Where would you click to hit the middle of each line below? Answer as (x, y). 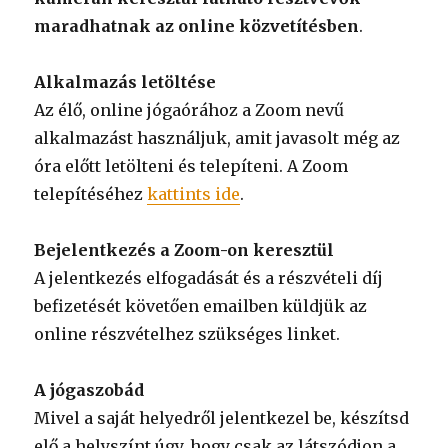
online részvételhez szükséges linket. (187, 333)
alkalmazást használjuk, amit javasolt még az (217, 137)
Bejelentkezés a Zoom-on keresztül (184, 249)
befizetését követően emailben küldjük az (201, 305)
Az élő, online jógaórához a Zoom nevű (189, 109)
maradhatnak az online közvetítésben (197, 25)
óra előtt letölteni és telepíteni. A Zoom (191, 165)
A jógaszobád (89, 389)
